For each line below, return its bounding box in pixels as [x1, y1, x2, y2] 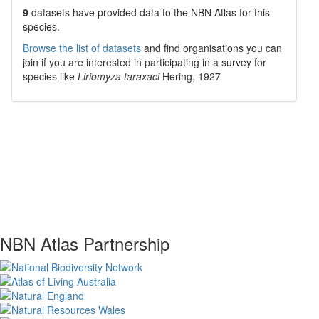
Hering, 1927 [162, 69, 221, 83]
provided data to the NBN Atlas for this [95, 5, 270, 19]
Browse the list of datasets [23, 41, 141, 55]
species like [23, 69, 78, 83]
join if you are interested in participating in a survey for [23, 55, 266, 69]
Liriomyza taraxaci [78, 69, 159, 83]
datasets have [31, 5, 95, 19]
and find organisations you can [141, 41, 282, 55]
